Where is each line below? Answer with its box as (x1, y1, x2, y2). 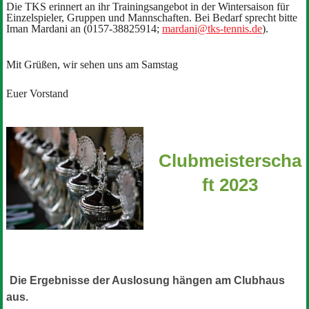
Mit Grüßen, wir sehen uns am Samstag (6, 58, 178, 70)
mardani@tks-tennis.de (161, 22, 262, 34)
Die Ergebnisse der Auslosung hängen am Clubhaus (9, 274, 285, 286)
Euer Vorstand (6, 87, 68, 99)
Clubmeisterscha (158, 150, 301, 171)
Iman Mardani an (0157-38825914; (6, 22, 162, 34)
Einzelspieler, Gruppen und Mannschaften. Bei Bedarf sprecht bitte (6, 11, 297, 23)
